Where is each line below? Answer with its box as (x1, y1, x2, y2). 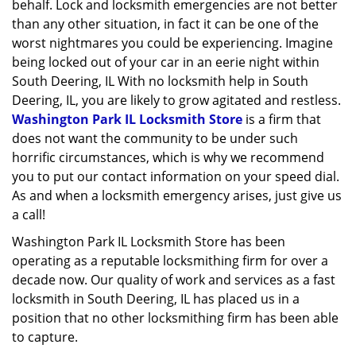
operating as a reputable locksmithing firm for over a (12, 252, 328, 269)
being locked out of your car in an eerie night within (12, 53, 319, 71)
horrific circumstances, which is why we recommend (12, 149, 324, 166)
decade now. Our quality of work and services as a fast (12, 271, 335, 288)
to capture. (12, 328, 78, 346)
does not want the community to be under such (12, 130, 298, 147)
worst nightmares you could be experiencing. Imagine (12, 34, 333, 52)
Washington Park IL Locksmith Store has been (12, 233, 285, 250)
